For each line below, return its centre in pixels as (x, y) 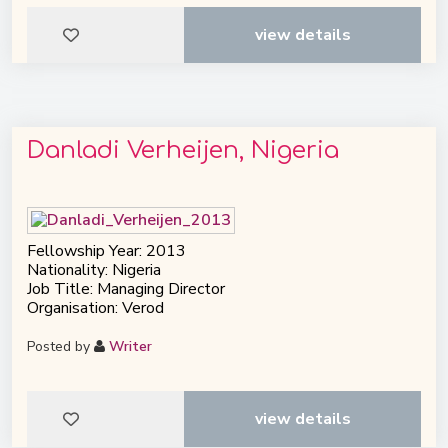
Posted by (60, 347)
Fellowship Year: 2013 (106, 251)
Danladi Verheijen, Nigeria (183, 150)
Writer (130, 347)
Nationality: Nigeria (94, 270)
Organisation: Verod (95, 308)
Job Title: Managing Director (126, 289)
